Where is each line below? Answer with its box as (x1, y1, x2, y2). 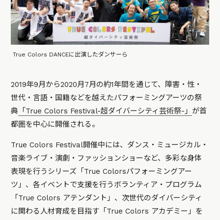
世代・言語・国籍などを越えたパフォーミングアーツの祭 (11, 93, 202, 102)
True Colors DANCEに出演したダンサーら (13, 51, 128, 58)
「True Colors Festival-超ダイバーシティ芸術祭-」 (18, 106, 192, 115)
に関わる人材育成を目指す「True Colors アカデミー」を (11, 206, 203, 216)
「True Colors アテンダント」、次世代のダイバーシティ (11, 193, 203, 202)
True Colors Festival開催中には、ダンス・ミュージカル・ (11, 140, 209, 149)
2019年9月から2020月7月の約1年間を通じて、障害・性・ (11, 80, 202, 89)
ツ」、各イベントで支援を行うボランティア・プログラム (11, 180, 202, 189)
